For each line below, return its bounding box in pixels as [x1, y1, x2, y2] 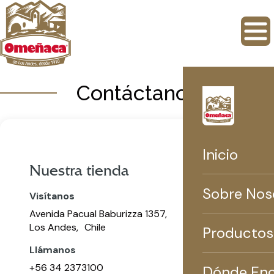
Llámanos [29, 243, 76, 257]
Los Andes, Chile [29, 221, 106, 234]
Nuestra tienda [29, 161, 128, 180]
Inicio [202, 145, 238, 164]
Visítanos [29, 190, 75, 203]
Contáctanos [76, 80, 198, 105]
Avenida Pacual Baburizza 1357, [29, 207, 167, 221]
